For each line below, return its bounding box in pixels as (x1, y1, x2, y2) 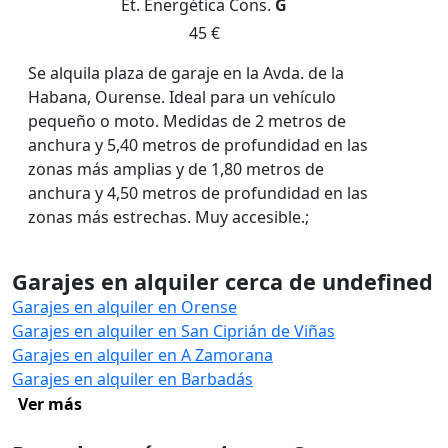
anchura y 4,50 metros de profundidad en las (28, 181, 368, 204)
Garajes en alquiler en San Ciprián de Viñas (12, 319, 335, 342)
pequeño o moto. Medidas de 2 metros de (28, 109, 346, 132)
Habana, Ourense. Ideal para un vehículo (28, 85, 336, 108)
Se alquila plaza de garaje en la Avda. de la (28, 61, 344, 84)
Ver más (18, 392, 82, 415)
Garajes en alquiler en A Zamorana (12, 343, 273, 366)
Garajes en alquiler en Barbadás (12, 367, 253, 390)
